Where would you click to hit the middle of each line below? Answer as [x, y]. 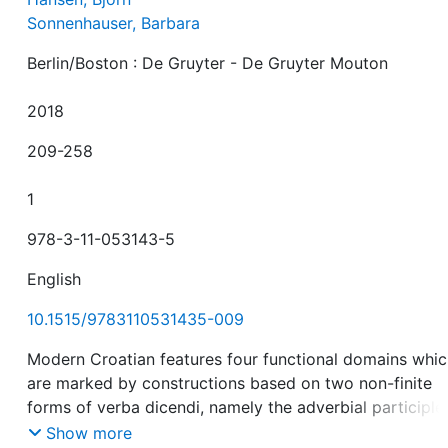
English [54, 279]
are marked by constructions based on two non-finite [230, 383]
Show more [89, 432]
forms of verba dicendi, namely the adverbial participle [236, 407]
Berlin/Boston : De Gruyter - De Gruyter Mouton [208, 63]
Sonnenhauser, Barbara [114, 23]
